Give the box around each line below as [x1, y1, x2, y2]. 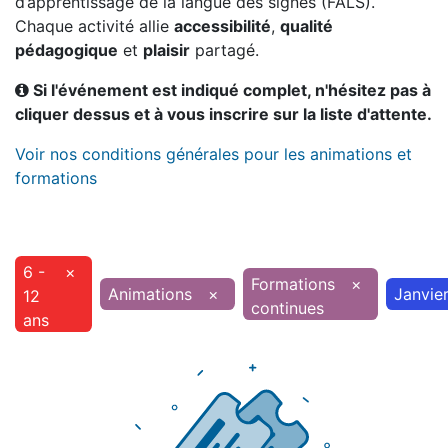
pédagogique [15, 40, 118, 60]
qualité [280, 16, 333, 36]
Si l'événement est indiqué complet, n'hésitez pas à [29, 80, 431, 100]
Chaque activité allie [15, 16, 174, 36]
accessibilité [174, 16, 271, 36]
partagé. [190, 40, 259, 60]
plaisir [143, 40, 190, 60]
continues [251, 298, 324, 318]
